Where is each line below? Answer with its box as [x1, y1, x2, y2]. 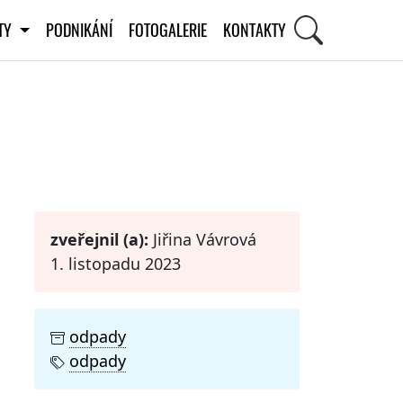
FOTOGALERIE [128, 18, 207, 41]
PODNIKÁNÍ [45, 18, 112, 41]
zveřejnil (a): [50, 228, 148, 250]
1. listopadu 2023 [50, 252, 181, 274]
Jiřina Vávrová [148, 228, 256, 250]
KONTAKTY [222, 18, 286, 41]
